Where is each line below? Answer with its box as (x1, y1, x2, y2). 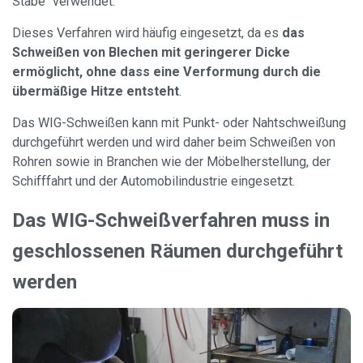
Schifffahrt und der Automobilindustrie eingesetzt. (12, 173, 295, 189)
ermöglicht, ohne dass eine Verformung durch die (12, 64, 321, 79)
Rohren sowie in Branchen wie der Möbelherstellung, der (12, 154, 331, 169)
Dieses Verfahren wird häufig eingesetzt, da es (12, 25, 282, 41)
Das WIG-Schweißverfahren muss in (12, 209, 330, 232)
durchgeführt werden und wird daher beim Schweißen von (12, 135, 335, 150)
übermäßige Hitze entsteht (12, 83, 179, 99)
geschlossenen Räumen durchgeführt (12, 240, 343, 263)
